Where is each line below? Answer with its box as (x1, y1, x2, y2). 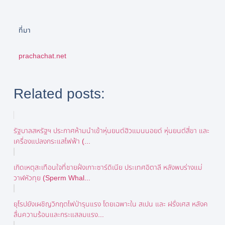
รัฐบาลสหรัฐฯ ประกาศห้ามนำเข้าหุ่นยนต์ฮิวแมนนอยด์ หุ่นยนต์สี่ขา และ (13, 126, 209, 135)
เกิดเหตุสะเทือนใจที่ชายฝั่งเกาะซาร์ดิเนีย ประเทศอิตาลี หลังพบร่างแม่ (13, 163, 202, 171)
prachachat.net (18, 51, 66, 60)
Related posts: (13, 85, 105, 101)
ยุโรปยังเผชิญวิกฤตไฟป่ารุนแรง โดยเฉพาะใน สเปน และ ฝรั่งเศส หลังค (13, 199, 208, 208)
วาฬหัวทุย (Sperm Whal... (13, 173, 90, 182)
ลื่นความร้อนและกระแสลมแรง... (13, 210, 104, 218)
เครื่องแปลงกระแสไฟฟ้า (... (13, 137, 90, 145)
